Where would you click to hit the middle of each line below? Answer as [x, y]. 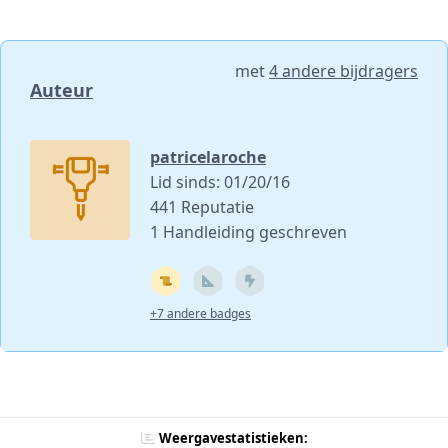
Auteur [61, 89]
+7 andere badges [200, 313]
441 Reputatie [202, 206]
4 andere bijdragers [343, 70]
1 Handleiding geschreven [248, 231]
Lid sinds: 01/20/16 [220, 181]
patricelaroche [208, 156]
